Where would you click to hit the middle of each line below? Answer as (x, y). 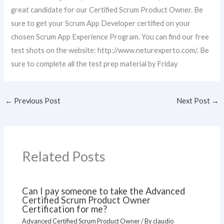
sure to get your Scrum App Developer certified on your (101, 23)
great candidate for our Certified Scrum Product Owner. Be (107, 9)
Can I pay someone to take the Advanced (104, 191)
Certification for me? (65, 209)
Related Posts (64, 156)
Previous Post (36, 101)
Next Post (194, 101)
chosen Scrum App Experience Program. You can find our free (110, 36)
